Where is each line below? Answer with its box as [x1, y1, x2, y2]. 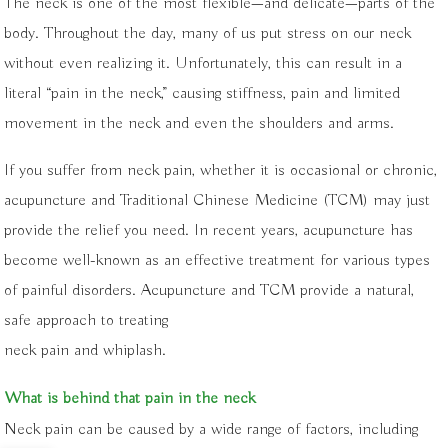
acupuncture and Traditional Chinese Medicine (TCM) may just [4, 189, 431, 211]
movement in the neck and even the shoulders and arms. [4, 112, 395, 134]
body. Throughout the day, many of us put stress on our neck [4, 22, 412, 44]
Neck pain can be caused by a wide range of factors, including [4, 419, 419, 441]
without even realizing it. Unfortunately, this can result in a [4, 52, 403, 74]
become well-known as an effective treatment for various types [4, 249, 431, 271]
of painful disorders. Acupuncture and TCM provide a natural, [4, 279, 415, 301]
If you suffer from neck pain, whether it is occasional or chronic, [4, 159, 438, 181]
